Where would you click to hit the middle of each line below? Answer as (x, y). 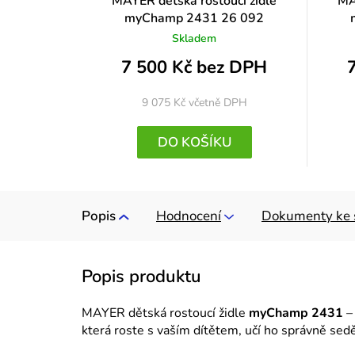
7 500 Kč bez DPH (195, 67)
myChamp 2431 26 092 (195, 19)
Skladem (195, 39)
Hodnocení (189, 216)
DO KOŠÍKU (194, 143)
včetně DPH (218, 102)
